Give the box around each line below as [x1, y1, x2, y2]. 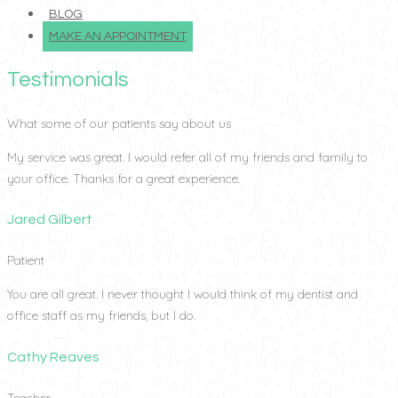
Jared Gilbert [7, 212, 92, 227]
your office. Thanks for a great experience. [7, 170, 240, 187]
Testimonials [7, 68, 129, 91]
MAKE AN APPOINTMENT [49, 30, 187, 43]
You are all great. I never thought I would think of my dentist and [7, 286, 358, 303]
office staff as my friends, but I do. [7, 307, 195, 324]
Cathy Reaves [7, 349, 99, 364]
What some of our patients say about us [7, 115, 231, 131]
